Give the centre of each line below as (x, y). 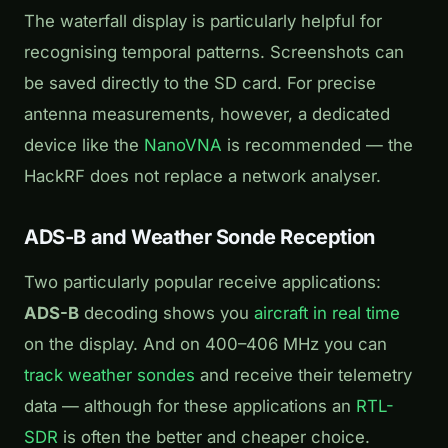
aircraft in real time (327, 312)
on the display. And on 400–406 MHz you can (205, 343)
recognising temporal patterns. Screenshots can (214, 52)
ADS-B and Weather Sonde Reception (199, 237)
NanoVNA (183, 145)
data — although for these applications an (190, 405)
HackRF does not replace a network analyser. (202, 176)
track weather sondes (109, 374)
